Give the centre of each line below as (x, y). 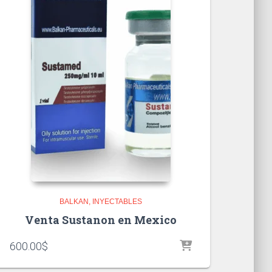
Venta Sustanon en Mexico (101, 220)
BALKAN (74, 202)
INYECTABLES (117, 202)
